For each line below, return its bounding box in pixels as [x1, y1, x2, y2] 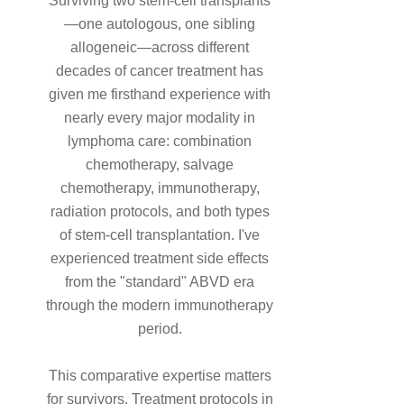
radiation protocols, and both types [50, 204, 270, 220]
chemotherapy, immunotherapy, [60, 180, 260, 197]
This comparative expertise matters [48, 368, 271, 384]
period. [137, 321, 182, 337]
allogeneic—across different [70, 40, 249, 56]
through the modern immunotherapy [46, 298, 273, 314]
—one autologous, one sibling [64, 16, 255, 32]
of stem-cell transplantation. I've [60, 227, 260, 243]
